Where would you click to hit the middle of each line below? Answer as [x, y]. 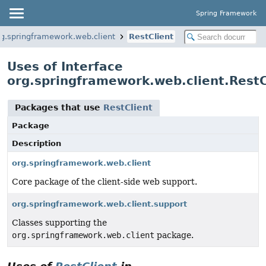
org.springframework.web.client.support [99, 204]
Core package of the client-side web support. [104, 182]
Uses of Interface [65, 66]
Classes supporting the [59, 223]
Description [37, 143]
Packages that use [59, 107]
